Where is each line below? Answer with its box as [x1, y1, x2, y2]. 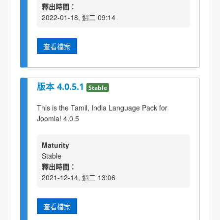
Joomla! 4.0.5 [37, 113, 79, 123]
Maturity [42, 140, 69, 150]
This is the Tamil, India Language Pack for [37, 102, 167, 112]
